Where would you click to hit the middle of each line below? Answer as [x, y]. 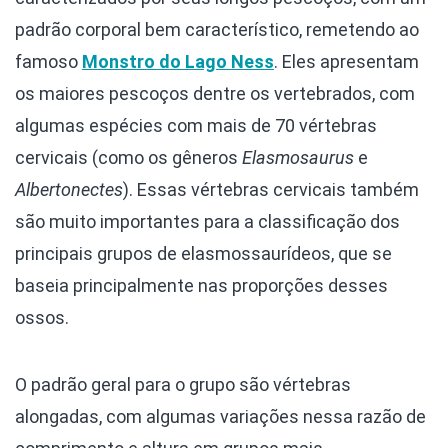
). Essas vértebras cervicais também [271, 189]
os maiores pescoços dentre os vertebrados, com [215, 93]
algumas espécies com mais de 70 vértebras [196, 125]
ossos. [42, 317]
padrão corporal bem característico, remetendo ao [217, 29]
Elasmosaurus [298, 157]
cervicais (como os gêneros [128, 157]
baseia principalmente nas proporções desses [201, 285]
